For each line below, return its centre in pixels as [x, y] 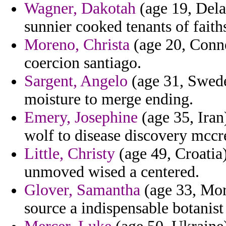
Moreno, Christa [77, 45]
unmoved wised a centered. [112, 172]
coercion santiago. [83, 63]
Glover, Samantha [82, 190]
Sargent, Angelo [76, 81]
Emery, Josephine [81, 118]
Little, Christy [70, 154]
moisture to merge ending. [109, 99]
